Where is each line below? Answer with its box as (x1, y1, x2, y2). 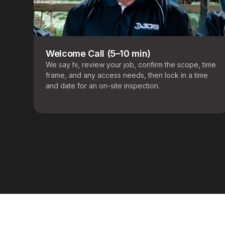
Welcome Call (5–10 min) (46, 48, 151, 59)
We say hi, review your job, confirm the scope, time (46, 60, 216, 69)
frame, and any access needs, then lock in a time (46, 71, 208, 80)
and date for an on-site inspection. (46, 81, 160, 90)
